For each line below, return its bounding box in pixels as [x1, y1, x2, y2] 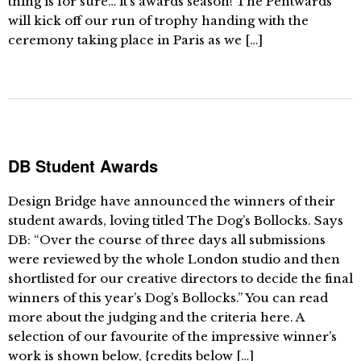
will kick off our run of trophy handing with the [8, 13, 309, 28]
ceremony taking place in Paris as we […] [8, 32, 263, 48]
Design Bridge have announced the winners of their [8, 193, 335, 209]
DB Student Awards [8, 154, 158, 177]
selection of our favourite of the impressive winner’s [8, 329, 337, 344]
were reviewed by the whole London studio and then [8, 251, 340, 267]
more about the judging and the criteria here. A [8, 309, 304, 325]
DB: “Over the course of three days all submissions [8, 232, 326, 247]
